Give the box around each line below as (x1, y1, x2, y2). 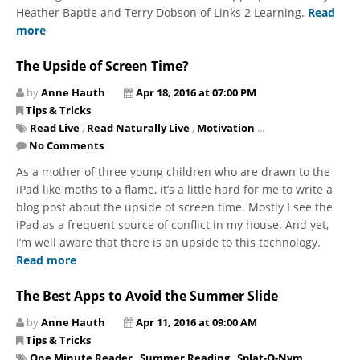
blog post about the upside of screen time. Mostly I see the (16, 198, 333, 215)
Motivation (197, 120, 255, 135)
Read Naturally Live (87, 120, 190, 135)
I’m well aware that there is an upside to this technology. (16, 234, 321, 250)
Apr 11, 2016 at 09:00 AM (136, 314, 257, 329)
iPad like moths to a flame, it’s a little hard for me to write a (16, 181, 333, 197)
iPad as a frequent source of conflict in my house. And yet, (16, 216, 329, 232)
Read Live (30, 120, 80, 135)
